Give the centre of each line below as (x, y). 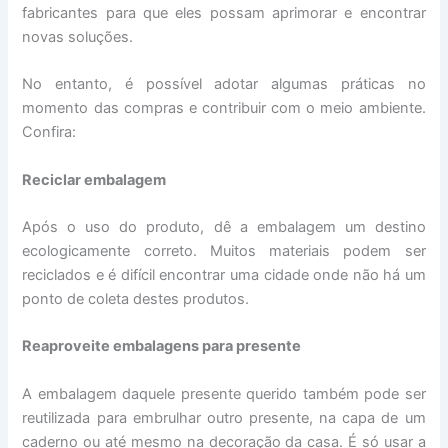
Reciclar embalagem (94, 179)
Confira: (49, 132)
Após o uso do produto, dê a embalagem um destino (224, 227)
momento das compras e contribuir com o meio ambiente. (224, 108)
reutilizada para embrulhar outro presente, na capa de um (224, 417)
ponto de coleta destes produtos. (136, 299)
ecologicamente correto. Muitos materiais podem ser (224, 251)
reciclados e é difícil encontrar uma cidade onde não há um (224, 275)
